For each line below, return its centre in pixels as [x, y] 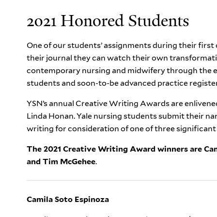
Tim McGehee [69, 161]
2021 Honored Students [108, 21]
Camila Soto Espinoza [68, 199]
